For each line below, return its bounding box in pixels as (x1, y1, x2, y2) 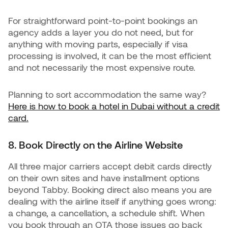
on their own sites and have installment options (8, 172, 199, 183)
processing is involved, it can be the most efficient (8, 50, 211, 61)
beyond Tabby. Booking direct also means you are (8, 184, 212, 195)
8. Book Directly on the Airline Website (8, 138, 183, 151)
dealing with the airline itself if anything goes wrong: (8, 195, 216, 207)
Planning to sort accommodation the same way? (8, 89, 206, 100)
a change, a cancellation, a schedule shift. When (8, 207, 205, 218)
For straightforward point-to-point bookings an (8, 15, 197, 26)
